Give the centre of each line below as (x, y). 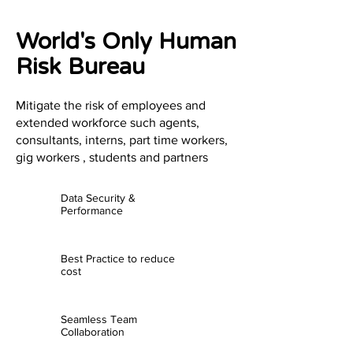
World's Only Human (126, 41)
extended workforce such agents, (108, 123)
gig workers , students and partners (112, 157)
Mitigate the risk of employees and (111, 105)
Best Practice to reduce (118, 258)
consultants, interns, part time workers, (122, 140)
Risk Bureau (80, 67)
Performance (92, 210)
